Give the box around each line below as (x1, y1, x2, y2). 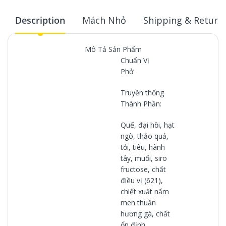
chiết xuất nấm (121, 186, 169, 196)
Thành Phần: (121, 98, 161, 108)
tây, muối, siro (121, 153, 167, 163)
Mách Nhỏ (82, 14, 126, 26)
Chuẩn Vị (121, 55, 149, 65)
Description (15, 14, 65, 26)
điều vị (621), (121, 175, 163, 185)
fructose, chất (121, 164, 166, 174)
